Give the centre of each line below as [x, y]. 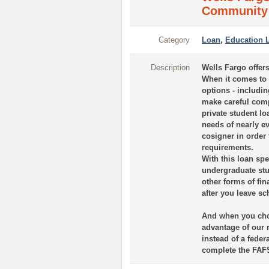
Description [170, 68]
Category [174, 40]
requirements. [228, 148]
